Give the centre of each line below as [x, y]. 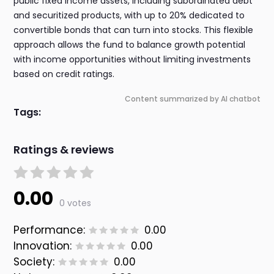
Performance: [50, 230]
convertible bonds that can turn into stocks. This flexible [134, 30]
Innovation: [43, 246]
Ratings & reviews [64, 150]
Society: [34, 262]
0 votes [76, 203]
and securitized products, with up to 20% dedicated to [129, 16]
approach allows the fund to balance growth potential [130, 45]
